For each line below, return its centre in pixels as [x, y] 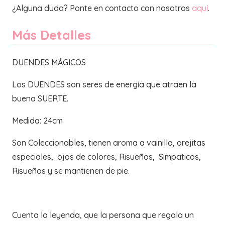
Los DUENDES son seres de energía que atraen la [104, 84]
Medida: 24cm [37, 120]
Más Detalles [51, 34]
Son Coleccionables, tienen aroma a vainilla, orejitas [109, 142]
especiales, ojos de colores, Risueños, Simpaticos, [106, 156]
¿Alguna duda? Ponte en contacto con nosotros [102, 8]
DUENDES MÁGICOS [49, 62]
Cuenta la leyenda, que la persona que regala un [103, 215]
